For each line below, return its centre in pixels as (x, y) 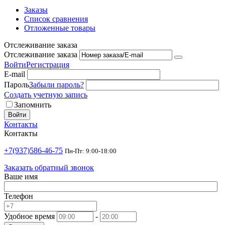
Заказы (36, 10)
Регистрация (48, 65)
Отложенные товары (60, 28)
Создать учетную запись (46, 95)
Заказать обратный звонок (49, 168)
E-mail (15, 74)
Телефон (19, 196)
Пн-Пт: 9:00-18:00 (91, 151)
